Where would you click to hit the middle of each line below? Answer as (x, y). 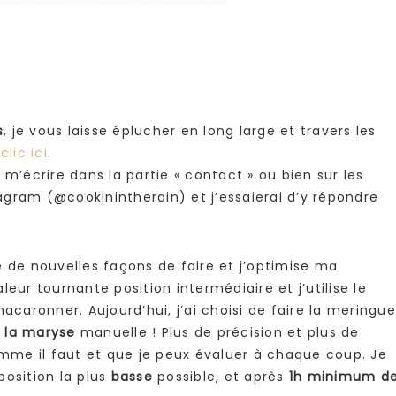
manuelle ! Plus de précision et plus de (217, 333)
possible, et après (221, 377)
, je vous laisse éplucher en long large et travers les (190, 131)
